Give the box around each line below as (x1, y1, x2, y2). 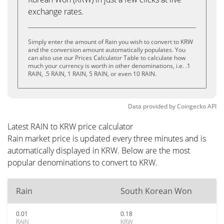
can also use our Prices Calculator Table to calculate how (28, 53, 185, 62)
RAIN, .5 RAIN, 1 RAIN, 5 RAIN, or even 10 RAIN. (28, 69, 156, 78)
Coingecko (177, 102, 206, 110)
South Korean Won (120, 185, 192, 196)
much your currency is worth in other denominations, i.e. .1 (28, 61, 190, 70)
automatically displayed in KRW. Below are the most (7, 145, 190, 156)
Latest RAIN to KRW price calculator (7, 121, 133, 132)
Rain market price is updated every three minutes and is (7, 133, 206, 144)
